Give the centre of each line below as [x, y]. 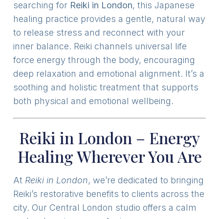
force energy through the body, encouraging [104, 60]
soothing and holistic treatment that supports [106, 88]
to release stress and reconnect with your [99, 33]
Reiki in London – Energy [109, 138]
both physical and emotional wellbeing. [93, 101]
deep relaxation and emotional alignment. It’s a [109, 74]
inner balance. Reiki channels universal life [100, 46]
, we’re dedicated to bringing [146, 180]
